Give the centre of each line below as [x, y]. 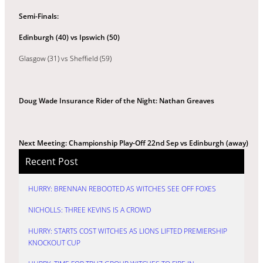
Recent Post [51, 161]
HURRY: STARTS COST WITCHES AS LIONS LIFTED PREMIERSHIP [128, 231]
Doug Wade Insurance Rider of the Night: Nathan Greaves [117, 100]
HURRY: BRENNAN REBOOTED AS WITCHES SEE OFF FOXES [122, 189]
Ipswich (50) [100, 37]
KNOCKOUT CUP [54, 243]
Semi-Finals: [39, 16]
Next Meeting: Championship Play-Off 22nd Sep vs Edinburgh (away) [134, 143]
